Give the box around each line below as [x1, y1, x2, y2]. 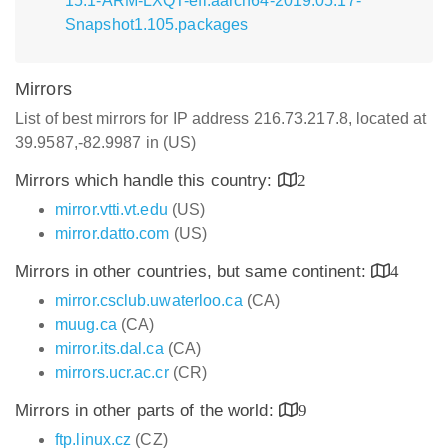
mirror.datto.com [55, 225, 170, 242]
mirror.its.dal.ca [55, 340, 164, 357]
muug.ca [55, 316, 117, 333]
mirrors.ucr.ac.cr [55, 364, 169, 381]
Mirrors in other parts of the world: [15, 401, 279, 420]
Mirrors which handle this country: [15, 171, 278, 190]
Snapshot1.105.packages [65, 16, 249, 33]
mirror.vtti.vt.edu [55, 201, 168, 218]
